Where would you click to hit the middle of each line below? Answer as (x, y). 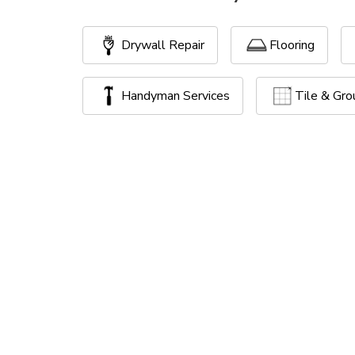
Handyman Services (176, 96)
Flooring (292, 45)
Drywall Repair (163, 45)
